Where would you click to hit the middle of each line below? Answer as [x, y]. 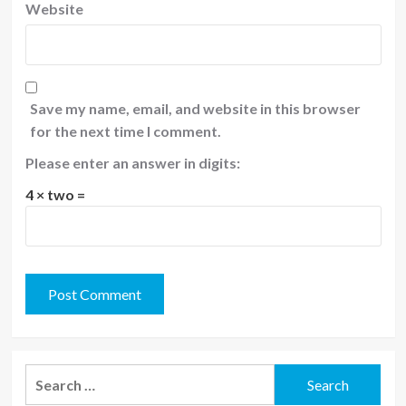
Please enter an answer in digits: [132, 163]
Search [47, 375]
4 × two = [55, 194]
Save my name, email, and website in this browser [195, 108]
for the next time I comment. [125, 131]
